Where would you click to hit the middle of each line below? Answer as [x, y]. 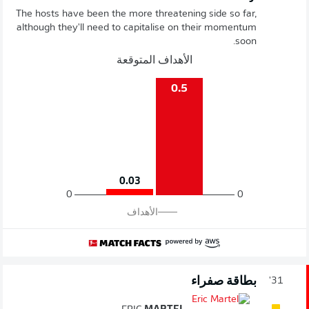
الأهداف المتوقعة [154, 61]
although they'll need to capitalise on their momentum [137, 28]
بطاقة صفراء [224, 282]
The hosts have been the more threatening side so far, [136, 14]
